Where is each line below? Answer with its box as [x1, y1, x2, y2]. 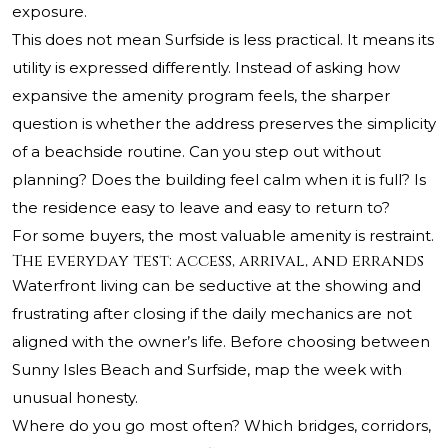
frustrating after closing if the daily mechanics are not [12, 304, 412, 324]
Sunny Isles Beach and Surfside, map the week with [12, 360, 402, 380]
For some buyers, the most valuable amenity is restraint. [12, 226, 434, 246]
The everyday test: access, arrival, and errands [12, 250, 424, 273]
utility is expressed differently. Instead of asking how [12, 58, 400, 78]
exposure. [12, 2, 87, 22]
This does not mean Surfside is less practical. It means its [12, 30, 434, 50]
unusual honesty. [12, 388, 138, 408]
